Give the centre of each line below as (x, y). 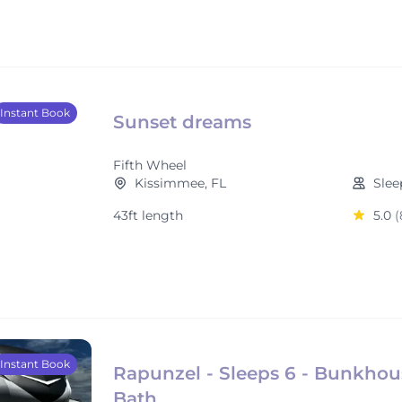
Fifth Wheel (150, 165)
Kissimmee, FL (180, 183)
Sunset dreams (182, 122)
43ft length (148, 215)
